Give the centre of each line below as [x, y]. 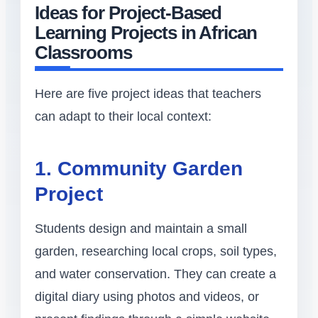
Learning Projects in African [146, 33]
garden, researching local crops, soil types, [156, 252]
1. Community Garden [139, 169]
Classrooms [83, 53]
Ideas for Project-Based [128, 13]
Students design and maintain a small [141, 229]
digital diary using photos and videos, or [147, 297]
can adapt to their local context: [123, 117]
